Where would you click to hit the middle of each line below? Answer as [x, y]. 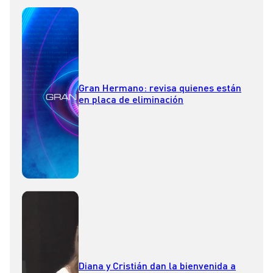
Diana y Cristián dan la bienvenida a [157, 265]
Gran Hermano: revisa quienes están [160, 87]
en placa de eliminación [131, 99]
